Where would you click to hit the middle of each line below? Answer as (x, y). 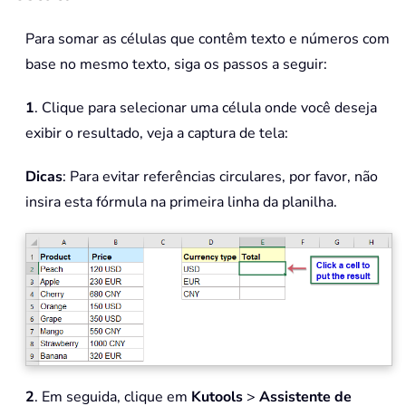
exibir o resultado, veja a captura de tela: (157, 133)
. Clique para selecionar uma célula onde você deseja (206, 107)
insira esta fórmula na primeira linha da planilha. (181, 202)
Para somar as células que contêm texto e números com (208, 39)
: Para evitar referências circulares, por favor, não (220, 176)
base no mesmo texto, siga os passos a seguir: (176, 64)
